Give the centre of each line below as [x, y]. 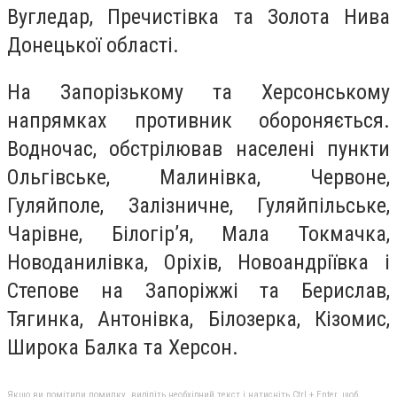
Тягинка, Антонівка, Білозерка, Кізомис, [198, 319]
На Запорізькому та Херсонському [198, 93]
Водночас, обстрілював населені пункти [198, 149]
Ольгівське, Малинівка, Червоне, [198, 178]
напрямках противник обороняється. [198, 121]
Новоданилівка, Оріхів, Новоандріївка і [198, 263]
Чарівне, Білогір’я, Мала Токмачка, [198, 234]
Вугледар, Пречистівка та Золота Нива [198, 16]
